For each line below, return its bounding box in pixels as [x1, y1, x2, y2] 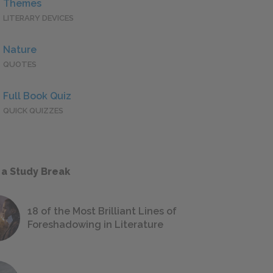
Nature [3, 44, 37, 56]
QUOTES [3, 60, 37, 69]
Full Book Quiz [3, 90, 71, 102]
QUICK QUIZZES [3, 106, 63, 116]
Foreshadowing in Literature [27, 219, 163, 231]
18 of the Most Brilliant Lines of [27, 205, 177, 218]
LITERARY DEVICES [3, 13, 74, 23]
